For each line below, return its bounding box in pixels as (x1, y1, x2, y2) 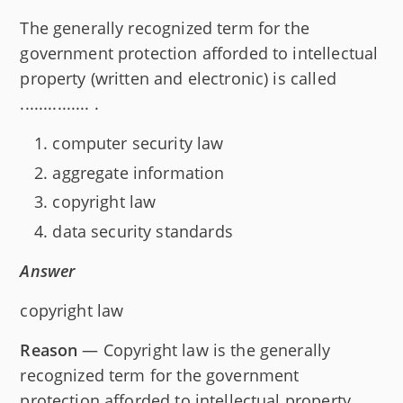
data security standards (52, 219, 233, 242)
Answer (20, 259, 76, 282)
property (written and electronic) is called (20, 67, 336, 90)
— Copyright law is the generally (77, 338, 331, 361)
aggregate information (52, 161, 225, 184)
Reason (20, 338, 78, 361)
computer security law (52, 132, 224, 155)
